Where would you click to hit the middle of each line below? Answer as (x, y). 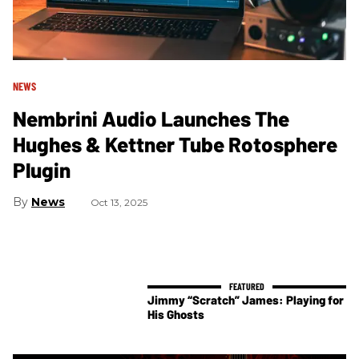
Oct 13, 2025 (119, 202)
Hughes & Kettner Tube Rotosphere (175, 143)
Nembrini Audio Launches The (151, 118)
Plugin (42, 169)
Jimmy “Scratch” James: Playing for (246, 300)
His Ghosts (176, 315)
